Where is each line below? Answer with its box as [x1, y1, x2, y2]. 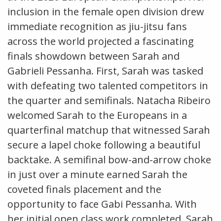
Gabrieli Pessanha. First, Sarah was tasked [7, 64, 203, 78]
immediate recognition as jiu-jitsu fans [7, 20, 187, 34]
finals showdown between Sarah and [7, 49, 180, 63]
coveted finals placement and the [7, 183, 161, 196]
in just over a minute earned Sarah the [7, 168, 187, 182]
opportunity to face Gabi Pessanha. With [7, 197, 197, 211]
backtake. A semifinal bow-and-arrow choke [7, 153, 211, 167]
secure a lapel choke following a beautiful [7, 138, 200, 152]
